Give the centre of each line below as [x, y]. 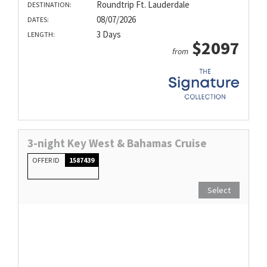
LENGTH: [41, 35]
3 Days [108, 35]
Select [219, 190]
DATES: [38, 20]
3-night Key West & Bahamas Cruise [117, 143]
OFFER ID [46, 160]
